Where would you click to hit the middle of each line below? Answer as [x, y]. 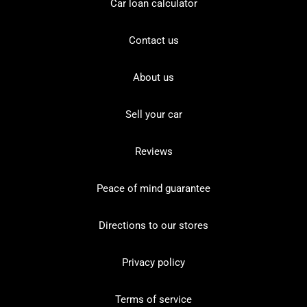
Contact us [153, 40]
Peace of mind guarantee [153, 188]
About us [153, 77]
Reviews [153, 151]
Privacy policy [153, 262]
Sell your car [153, 114]
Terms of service [153, 299]
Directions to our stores [153, 225]
